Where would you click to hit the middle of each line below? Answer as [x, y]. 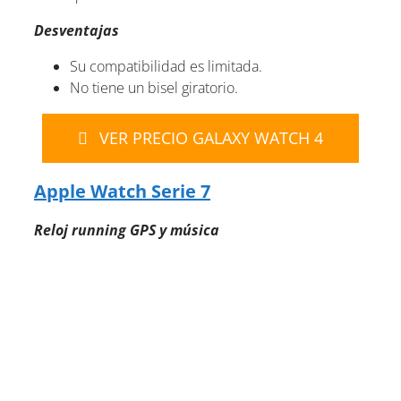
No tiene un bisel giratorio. [154, 87]
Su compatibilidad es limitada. [166, 66]
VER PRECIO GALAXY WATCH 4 [211, 137]
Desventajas [77, 30]
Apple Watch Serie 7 [122, 191]
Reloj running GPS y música [127, 230]
